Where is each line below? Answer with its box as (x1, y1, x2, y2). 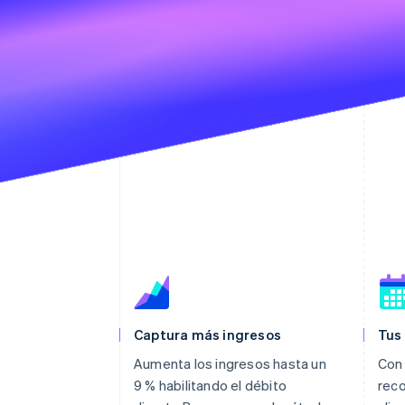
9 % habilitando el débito (134, 375, 287, 394)
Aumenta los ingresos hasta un (134, 353, 326, 372)
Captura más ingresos (134, 325, 281, 344)
